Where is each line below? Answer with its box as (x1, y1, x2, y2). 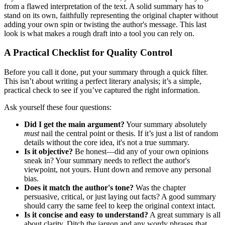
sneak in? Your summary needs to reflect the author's (24, 156, 190, 165)
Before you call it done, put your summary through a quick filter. (4, 67, 208, 76)
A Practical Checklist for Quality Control (4, 47, 172, 58)
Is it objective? (24, 147, 73, 156)
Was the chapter (134, 183, 186, 192)
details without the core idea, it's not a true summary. (24, 138, 189, 147)
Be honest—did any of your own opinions (73, 147, 208, 156)
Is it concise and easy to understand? (24, 210, 148, 219)
